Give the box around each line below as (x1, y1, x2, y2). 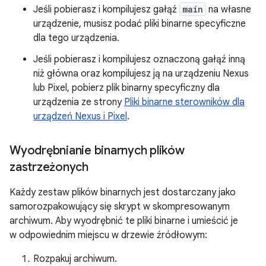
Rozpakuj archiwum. (33, 253, 117, 265)
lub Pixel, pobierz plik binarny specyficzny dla (33, 82, 220, 94)
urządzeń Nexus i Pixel (33, 110, 127, 122)
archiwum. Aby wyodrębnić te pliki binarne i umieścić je (9, 215, 238, 227)
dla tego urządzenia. (33, 32, 119, 44)
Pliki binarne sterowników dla (124, 96, 245, 108)
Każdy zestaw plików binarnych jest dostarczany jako (9, 186, 236, 198)
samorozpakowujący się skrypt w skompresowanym (9, 201, 230, 213)
